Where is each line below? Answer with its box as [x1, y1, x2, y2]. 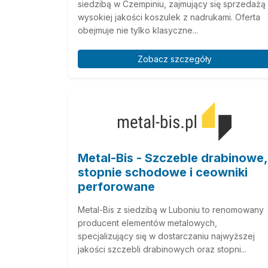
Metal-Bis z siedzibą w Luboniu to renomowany [78, 204, 264, 215]
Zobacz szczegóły [138, 53, 212, 64]
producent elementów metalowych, [78, 217, 217, 228]
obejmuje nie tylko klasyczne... [78, 25, 198, 35]
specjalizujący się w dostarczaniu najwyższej [78, 230, 255, 241]
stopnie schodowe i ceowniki [78, 165, 248, 179]
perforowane [78, 179, 155, 194]
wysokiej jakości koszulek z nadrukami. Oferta [78, 12, 260, 22]
